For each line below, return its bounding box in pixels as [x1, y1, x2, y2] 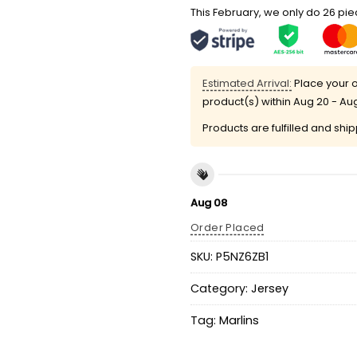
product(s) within [202, 93, 293, 109]
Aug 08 [190, 195, 227, 211]
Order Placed [190, 220, 265, 236]
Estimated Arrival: [202, 75, 292, 91]
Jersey [251, 280, 288, 296]
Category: [190, 280, 251, 296]
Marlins [219, 312, 259, 328]
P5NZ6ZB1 [216, 248, 269, 265]
